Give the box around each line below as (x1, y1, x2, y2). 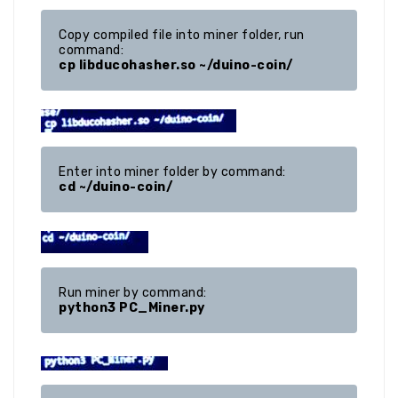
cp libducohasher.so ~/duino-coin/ (59, 58, 293, 74)
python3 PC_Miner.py (59, 300, 205, 316)
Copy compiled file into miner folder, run (59, 28, 305, 44)
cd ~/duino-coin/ (59, 179, 172, 195)
